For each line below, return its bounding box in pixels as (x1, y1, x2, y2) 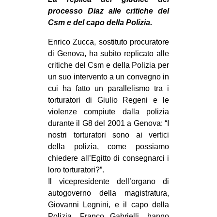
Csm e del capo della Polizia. (48, 18, 152, 27)
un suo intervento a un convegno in (48, 73, 169, 81)
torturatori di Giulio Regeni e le (48, 96, 169, 105)
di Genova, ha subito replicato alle (48, 49, 169, 58)
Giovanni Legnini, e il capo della (48, 201, 169, 209)
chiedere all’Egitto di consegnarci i (48, 154, 169, 163)
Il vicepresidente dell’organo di (48, 177, 169, 186)
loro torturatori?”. (48, 166, 104, 174)
